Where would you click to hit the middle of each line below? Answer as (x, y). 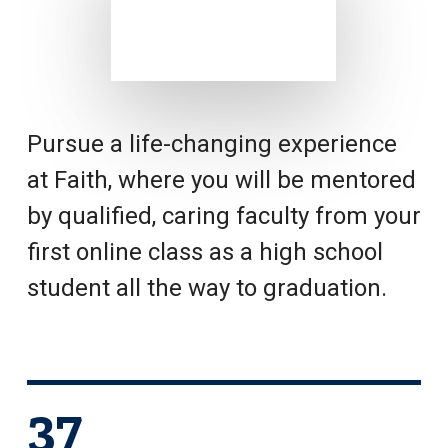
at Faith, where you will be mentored (221, 180)
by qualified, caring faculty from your (223, 216)
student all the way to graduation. (206, 288)
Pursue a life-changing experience (211, 144)
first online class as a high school (204, 252)
